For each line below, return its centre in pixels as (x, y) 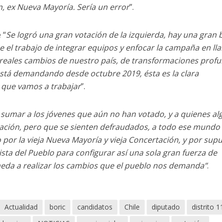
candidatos (95, 207)
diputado (166, 207)
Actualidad (21, 207)
